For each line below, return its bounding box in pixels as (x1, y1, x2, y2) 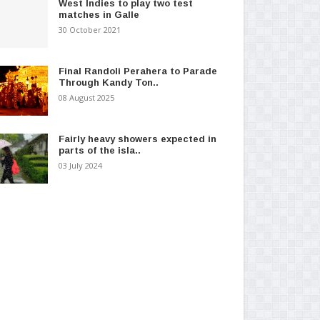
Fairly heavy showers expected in (58, 133, 216, 144)
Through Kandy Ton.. (58, 76, 159, 88)
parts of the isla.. (58, 144, 141, 156)
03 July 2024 (58, 159, 102, 171)
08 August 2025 (58, 91, 114, 103)
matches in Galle (58, 9, 139, 20)
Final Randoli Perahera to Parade (58, 65, 217, 76)
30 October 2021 (58, 24, 121, 35)
